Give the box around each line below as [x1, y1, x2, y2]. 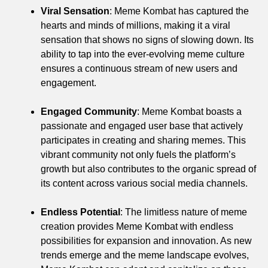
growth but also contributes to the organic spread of [41, 163, 256, 174]
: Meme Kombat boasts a [137, 106, 242, 117]
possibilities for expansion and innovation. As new [41, 235, 252, 246]
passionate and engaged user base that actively [41, 120, 243, 131]
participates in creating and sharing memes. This [41, 135, 246, 145]
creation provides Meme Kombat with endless [41, 221, 233, 232]
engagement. [41, 77, 96, 88]
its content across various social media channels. [41, 178, 248, 188]
